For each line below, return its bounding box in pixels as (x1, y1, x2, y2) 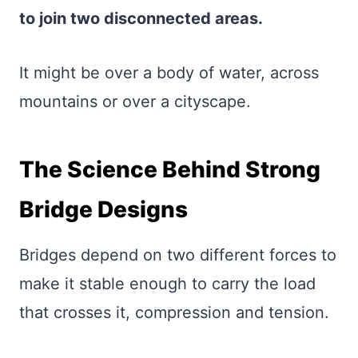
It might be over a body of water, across (19, 63, 319, 82)
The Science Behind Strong (19, 156, 320, 183)
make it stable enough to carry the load (19, 274, 316, 293)
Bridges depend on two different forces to (19, 245, 336, 265)
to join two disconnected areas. (19, 9, 263, 28)
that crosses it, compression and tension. (19, 303, 334, 322)
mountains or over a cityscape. (19, 92, 251, 111)
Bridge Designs (19, 196, 188, 223)
